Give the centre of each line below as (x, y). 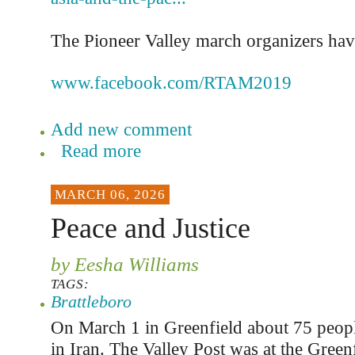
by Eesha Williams (124, 264)
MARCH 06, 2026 (110, 195)
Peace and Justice (150, 228)
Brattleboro (91, 302)
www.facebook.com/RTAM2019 (171, 82)
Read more (101, 151)
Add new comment (121, 129)
